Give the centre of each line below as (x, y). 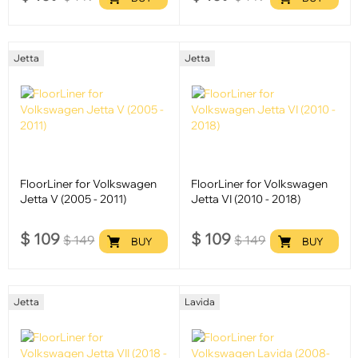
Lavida (199, 302)
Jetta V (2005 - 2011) (74, 199)
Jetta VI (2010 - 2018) (246, 199)
